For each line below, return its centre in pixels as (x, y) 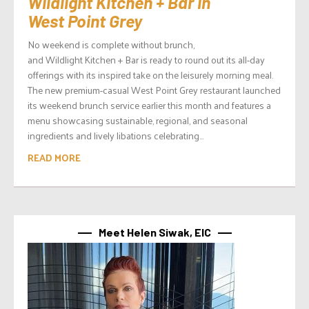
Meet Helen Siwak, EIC (154, 232)
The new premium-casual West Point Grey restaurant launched (154, 90)
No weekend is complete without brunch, (111, 44)
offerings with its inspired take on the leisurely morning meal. (150, 74)
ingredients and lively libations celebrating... (116, 135)
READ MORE (54, 157)
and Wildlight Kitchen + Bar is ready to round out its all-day (146, 59)
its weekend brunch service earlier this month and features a (149, 105)
